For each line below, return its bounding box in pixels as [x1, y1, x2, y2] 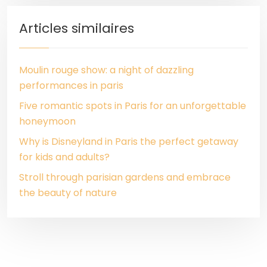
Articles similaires [19, 19, 134, 38]
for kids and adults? [19, 150, 110, 164]
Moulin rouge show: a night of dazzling [19, 63, 194, 77]
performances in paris [19, 79, 123, 92]
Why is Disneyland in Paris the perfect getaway [19, 135, 238, 148]
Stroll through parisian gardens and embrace [19, 170, 231, 184]
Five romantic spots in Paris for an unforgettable [19, 99, 246, 113]
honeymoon [19, 114, 76, 128]
